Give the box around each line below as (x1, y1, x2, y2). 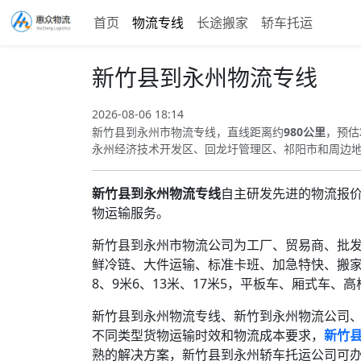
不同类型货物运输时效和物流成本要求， (92, 326, 324, 344)
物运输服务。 (92, 204, 169, 222)
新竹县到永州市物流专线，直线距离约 (92, 124, 284, 139)
